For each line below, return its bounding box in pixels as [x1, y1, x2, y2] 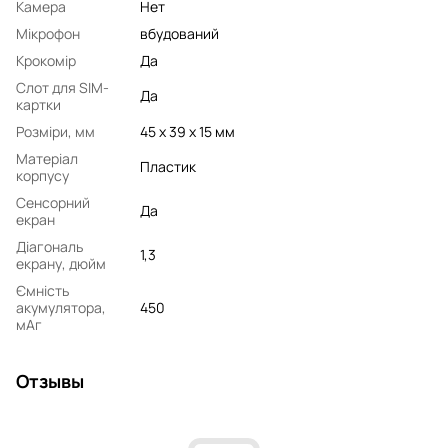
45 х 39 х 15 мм [140, 121, 235, 141]
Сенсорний [16, 192, 90, 212]
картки [16, 94, 61, 114]
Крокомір [16, 50, 76, 70]
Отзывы [16, 368, 84, 393]
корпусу [16, 165, 69, 185]
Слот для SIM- [16, 77, 109, 97]
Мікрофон [16, 23, 80, 43]
